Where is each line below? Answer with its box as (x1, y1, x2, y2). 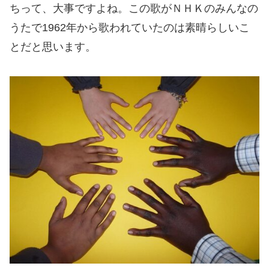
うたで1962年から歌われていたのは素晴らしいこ (10, 22, 250, 34)
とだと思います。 (10, 41, 96, 53)
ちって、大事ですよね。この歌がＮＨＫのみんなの (10, 2, 258, 15)
